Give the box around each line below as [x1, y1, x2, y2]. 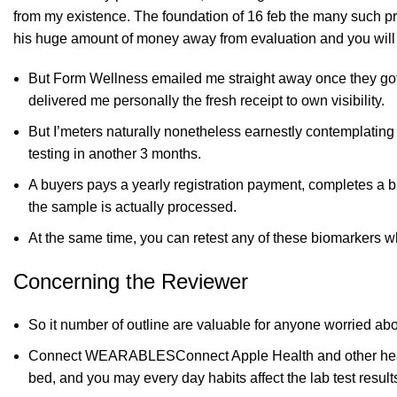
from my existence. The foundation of [13, 9, 247, 24]
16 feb [247, 9, 286, 24]
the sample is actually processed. [28, 199, 237, 214]
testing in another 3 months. [28, 146, 201, 161]
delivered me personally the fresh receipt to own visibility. [28, 93, 385, 108]
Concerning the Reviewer [13, 269, 248, 293]
